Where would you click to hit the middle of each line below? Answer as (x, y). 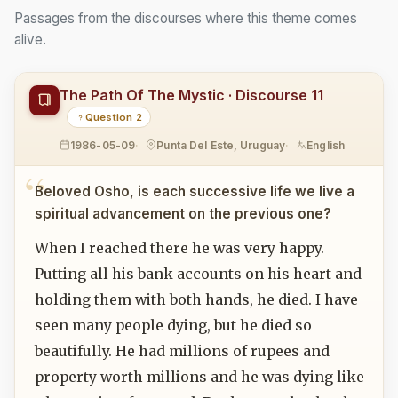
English (326, 145)
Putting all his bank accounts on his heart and (198, 273)
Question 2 (114, 118)
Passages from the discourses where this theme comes (186, 18)
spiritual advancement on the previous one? (183, 214)
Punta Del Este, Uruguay (221, 145)
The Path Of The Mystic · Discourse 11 (191, 96)
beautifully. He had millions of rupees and (182, 350)
